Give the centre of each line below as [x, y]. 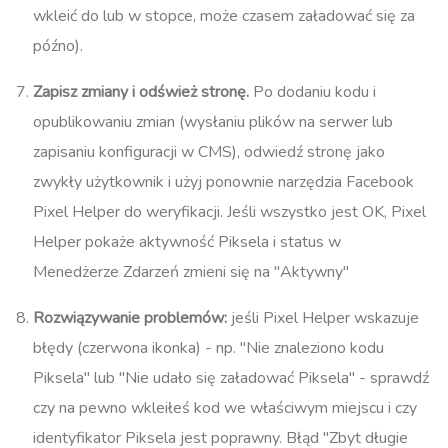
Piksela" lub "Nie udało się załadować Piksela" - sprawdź [231, 378]
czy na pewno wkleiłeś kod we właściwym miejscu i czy [225, 408]
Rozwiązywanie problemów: [130, 318]
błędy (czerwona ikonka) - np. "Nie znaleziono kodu [208, 348]
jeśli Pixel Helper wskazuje [323, 318]
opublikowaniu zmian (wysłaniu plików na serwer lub [213, 122]
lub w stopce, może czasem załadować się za [259, 16]
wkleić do [68, 16]
